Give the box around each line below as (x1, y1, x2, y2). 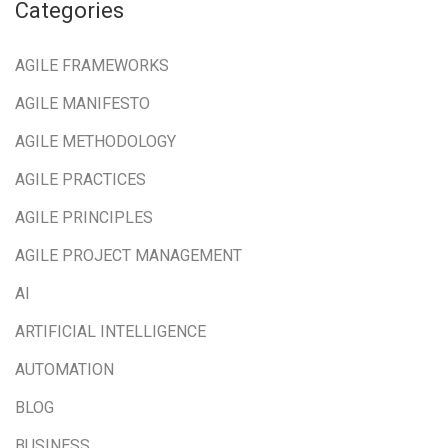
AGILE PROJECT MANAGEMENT (15, 245, 242, 265)
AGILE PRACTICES (15, 169, 146, 189)
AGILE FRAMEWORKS (15, 55, 169, 75)
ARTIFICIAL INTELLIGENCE (15, 321, 206, 341)
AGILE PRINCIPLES (15, 207, 153, 227)
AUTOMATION (15, 359, 114, 379)
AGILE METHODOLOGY (15, 131, 176, 151)
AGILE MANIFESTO (15, 93, 150, 113)
